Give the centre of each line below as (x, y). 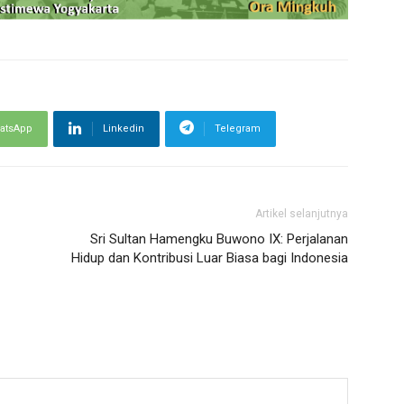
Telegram (238, 129)
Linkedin (124, 129)
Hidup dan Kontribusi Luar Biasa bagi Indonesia (210, 258)
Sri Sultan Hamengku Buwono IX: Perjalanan (219, 239)
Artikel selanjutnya (302, 214)
